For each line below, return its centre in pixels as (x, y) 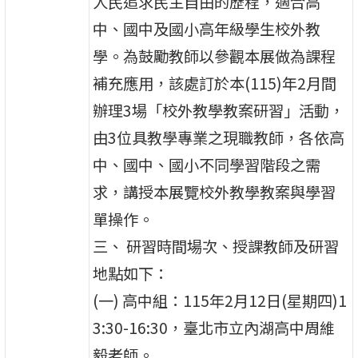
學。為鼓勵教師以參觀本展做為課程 (215, 56)
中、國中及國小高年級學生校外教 (207, 28)
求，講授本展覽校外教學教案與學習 (215, 191)
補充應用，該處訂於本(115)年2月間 (215, 83)
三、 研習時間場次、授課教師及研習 (216, 246)
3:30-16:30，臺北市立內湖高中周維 (214, 327)
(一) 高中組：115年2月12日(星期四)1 (220, 300)
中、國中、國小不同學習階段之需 (207, 164)
